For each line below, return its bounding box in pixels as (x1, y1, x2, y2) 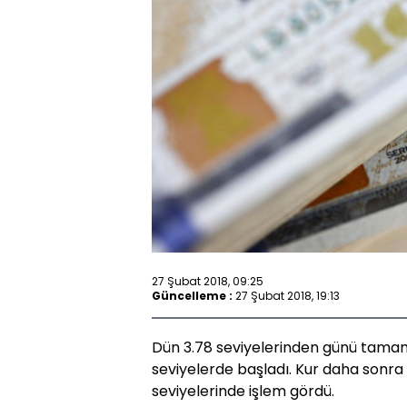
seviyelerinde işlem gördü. (152, 381, 334, 402)
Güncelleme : (152, 287, 233, 303)
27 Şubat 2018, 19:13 (235, 287, 340, 303)
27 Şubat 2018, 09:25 (152, 273, 263, 289)
